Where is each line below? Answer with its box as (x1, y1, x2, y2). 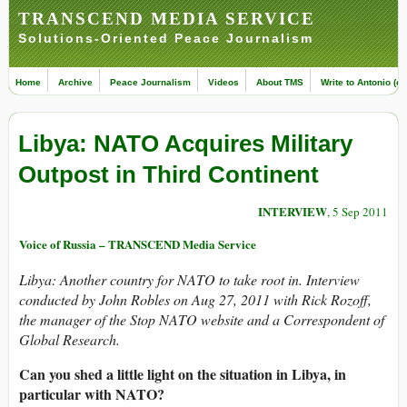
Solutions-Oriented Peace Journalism (18, 31, 313, 45)
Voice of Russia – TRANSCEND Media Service (19, 235, 256, 253)
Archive (58, 77, 93, 87)
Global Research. (19, 330, 120, 350)
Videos (208, 77, 239, 87)
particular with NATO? (19, 383, 164, 405)
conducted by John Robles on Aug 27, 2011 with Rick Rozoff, (19, 290, 372, 310)
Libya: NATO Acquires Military (18, 130, 352, 158)
